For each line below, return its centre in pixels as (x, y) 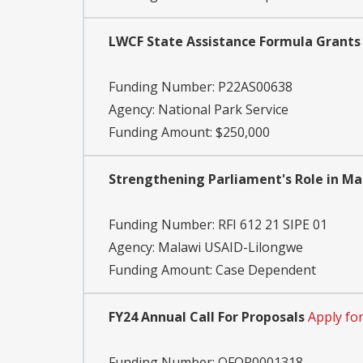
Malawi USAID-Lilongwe (231, 248)
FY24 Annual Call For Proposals (207, 317)
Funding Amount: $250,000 (189, 132)
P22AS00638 (255, 87)
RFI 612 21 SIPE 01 (273, 225)
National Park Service (223, 110)
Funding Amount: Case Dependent (212, 270)
